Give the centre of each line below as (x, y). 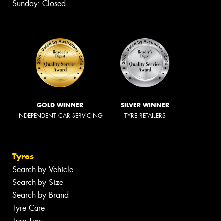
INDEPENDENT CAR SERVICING (60, 116)
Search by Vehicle (43, 170)
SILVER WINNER (145, 105)
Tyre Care (29, 208)
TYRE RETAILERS (145, 116)
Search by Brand (40, 195)
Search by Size (38, 183)
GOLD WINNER (60, 105)
